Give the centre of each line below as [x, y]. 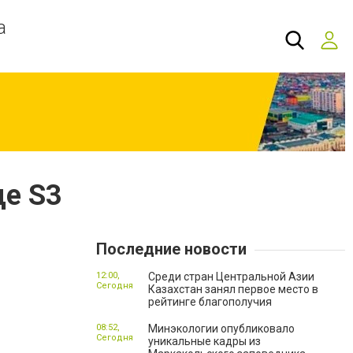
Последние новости [171, 249]
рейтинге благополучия [210, 302]
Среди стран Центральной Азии [231, 277]
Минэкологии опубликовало [221, 329]
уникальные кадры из [204, 341]
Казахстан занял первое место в [233, 289]
